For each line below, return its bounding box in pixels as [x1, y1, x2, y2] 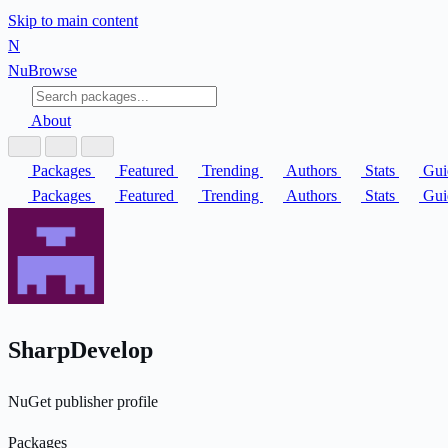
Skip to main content [8, 12, 138, 29]
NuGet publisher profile [8, 392, 158, 410]
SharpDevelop [8, 336, 159, 363]
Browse [28, 62, 77, 79]
